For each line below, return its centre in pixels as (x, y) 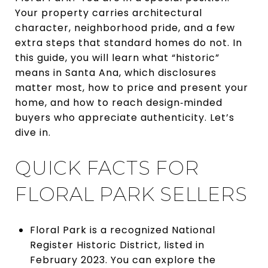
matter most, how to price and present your (132, 88)
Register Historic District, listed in (117, 245)
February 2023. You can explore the (123, 260)
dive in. (33, 133)
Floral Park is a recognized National (122, 230)
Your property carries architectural (109, 13)
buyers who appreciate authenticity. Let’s (125, 118)
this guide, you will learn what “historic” (117, 58)
